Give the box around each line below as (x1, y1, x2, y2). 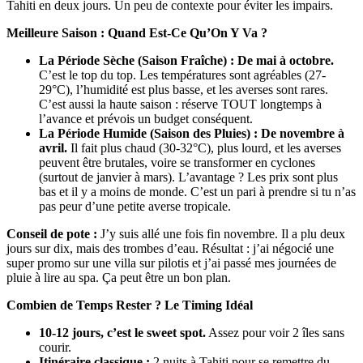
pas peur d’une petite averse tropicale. (39, 199, 231, 214)
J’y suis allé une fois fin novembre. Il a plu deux (97, 227, 345, 241)
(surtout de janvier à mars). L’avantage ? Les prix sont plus (39, 170, 338, 185)
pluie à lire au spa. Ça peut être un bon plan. (6, 271, 231, 285)
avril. (39, 141, 67, 156)
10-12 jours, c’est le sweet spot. (39, 326, 206, 340)
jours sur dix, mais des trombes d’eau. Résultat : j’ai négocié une (6, 241, 334, 256)
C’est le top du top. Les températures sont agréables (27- (39, 68, 326, 83)
